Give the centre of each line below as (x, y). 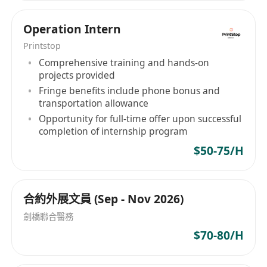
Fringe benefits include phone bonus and (130, 90)
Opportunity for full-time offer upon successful (140, 118)
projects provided (77, 75)
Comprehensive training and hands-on (124, 63)
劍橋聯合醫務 (49, 216)
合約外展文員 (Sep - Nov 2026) (104, 199)
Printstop (42, 45)
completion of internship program (114, 131)
